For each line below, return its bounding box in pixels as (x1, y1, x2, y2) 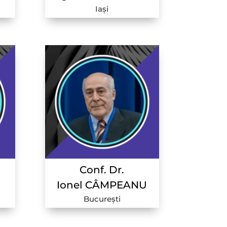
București (83, 194, 121, 204)
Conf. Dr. (80, 164, 125, 176)
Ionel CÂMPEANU (57, 179, 147, 192)
